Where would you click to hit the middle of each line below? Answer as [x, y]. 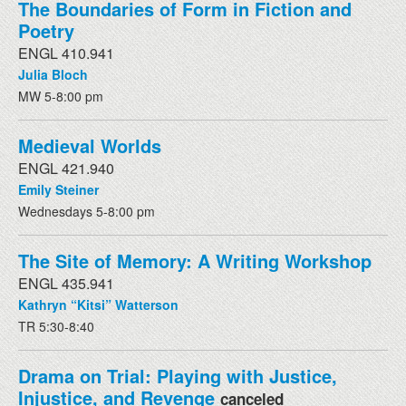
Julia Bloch [53, 74]
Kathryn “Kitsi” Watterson [98, 304]
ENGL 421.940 [66, 168]
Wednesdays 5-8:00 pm [87, 211]
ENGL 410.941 [66, 53]
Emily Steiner [58, 189]
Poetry [46, 30]
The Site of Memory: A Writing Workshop [195, 260]
